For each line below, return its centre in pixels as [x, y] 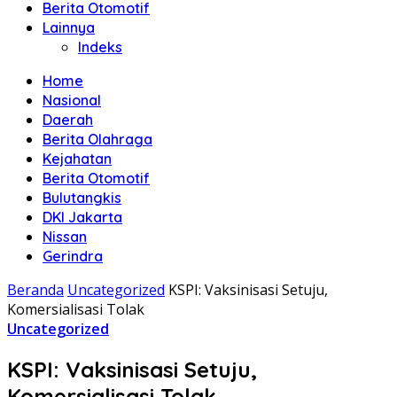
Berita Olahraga [97, 139]
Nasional [72, 100]
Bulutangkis [82, 198]
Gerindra [73, 256]
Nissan [65, 237]
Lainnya [69, 27]
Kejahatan [77, 159]
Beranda [35, 290]
